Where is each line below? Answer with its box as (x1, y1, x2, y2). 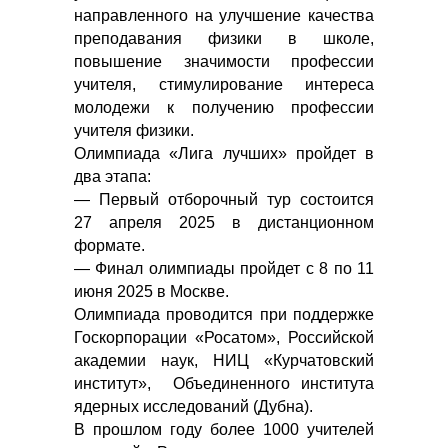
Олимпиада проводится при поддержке (74, 306, 374, 323)
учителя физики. (74, 122, 194, 139)
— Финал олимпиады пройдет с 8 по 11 (74, 260, 374, 277)
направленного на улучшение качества (74, 7, 374, 24)
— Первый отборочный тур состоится (74, 191, 374, 208)
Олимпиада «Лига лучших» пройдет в (74, 145, 374, 162)
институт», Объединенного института (74, 375, 374, 392)
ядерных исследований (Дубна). (74, 398, 313, 415)
